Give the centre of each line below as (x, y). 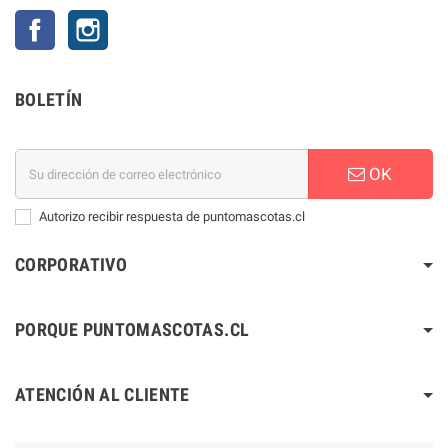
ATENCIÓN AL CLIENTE (102, 394)
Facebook (83, 19)
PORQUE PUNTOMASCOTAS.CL (132, 329)
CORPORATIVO (71, 264)
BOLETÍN (49, 99)
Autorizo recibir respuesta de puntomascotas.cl (172, 216)
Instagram (137, 19)
